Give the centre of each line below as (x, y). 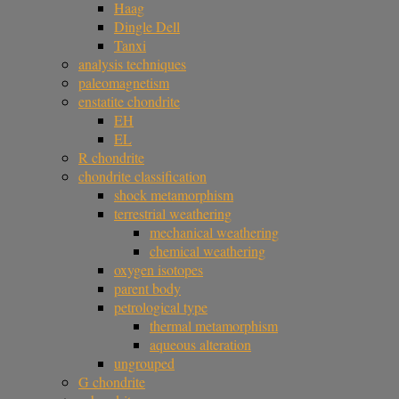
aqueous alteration (200, 345)
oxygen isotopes (159, 270)
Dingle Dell (147, 27)
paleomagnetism (124, 83)
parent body (147, 289)
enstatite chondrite (129, 102)
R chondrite (111, 158)
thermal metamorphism (214, 326)
